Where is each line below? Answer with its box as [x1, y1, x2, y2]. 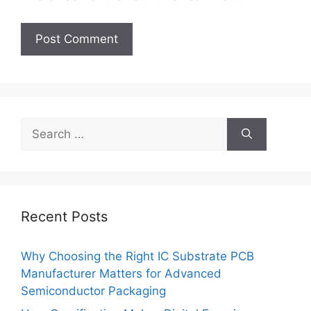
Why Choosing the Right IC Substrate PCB [21, 249, 254, 263]
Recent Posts [21, 208, 108, 225]
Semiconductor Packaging [21, 283, 166, 298]
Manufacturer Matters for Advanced [21, 266, 221, 280]
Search [20, 118, 59, 133]
